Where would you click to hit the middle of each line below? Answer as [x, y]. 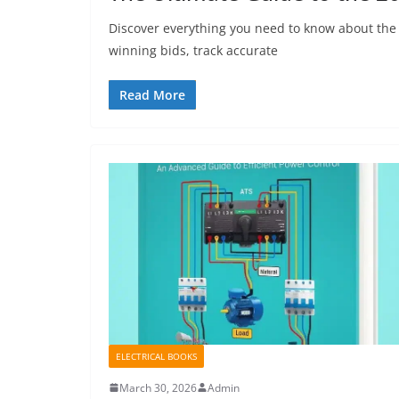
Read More [152, 95]
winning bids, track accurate [193, 51]
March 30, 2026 [158, 387]
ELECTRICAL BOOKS [156, 356]
